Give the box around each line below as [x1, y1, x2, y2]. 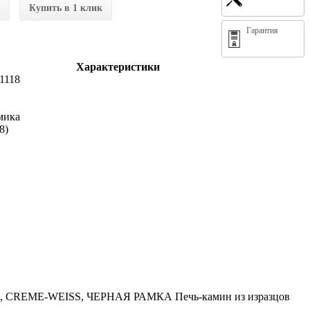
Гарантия [246, 25, 278, 35]
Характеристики [75, 60, 160, 73]
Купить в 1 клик [28, 2, 102, 13]
